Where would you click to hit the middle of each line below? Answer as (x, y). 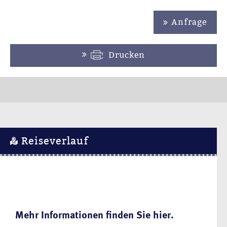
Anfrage (189, 22)
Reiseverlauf (53, 141)
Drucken (126, 55)
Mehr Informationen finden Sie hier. (94, 215)
